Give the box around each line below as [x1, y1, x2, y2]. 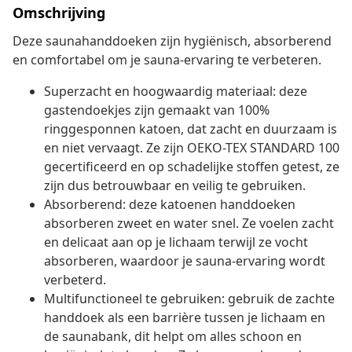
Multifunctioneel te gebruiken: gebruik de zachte [44, 290, 335, 308]
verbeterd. [44, 271, 106, 289]
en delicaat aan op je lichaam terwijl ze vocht [44, 233, 308, 251]
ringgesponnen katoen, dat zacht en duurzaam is [44, 120, 337, 138]
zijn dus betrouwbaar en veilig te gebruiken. [44, 177, 306, 195]
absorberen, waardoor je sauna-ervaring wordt [44, 252, 325, 270]
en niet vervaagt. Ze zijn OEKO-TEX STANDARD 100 [44, 139, 339, 157]
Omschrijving [13, 3, 105, 23]
